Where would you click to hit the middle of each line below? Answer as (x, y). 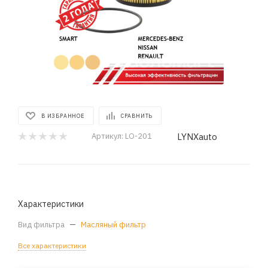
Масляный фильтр (113, 225)
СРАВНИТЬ (137, 116)
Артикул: (107, 136)
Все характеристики (52, 246)
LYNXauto (197, 136)
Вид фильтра (42, 225)
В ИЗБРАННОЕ (63, 116)
